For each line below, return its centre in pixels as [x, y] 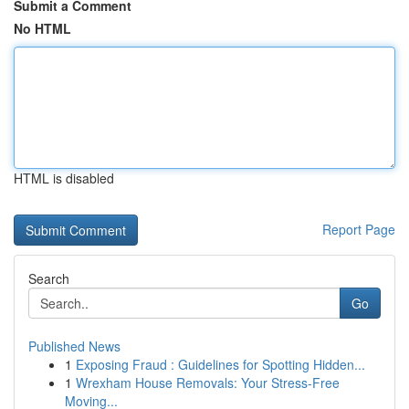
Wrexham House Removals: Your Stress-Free [208, 383]
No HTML [42, 28]
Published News [74, 346]
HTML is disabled [64, 178]
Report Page [359, 229]
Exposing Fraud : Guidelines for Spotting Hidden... [220, 364]
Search [49, 278]
